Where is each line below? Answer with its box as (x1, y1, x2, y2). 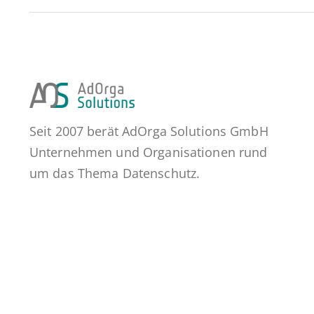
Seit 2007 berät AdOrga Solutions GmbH (29, 122, 268, 139)
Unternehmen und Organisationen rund (29, 143, 268, 161)
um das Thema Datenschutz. (29, 164, 200, 182)
